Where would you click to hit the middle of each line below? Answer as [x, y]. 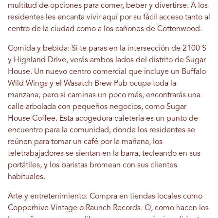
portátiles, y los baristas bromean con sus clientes [92, 165]
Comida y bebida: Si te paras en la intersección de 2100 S [107, 48]
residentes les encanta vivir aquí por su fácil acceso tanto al [109, 17]
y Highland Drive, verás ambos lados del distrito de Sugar [107, 60]
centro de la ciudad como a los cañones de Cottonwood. [105, 29]
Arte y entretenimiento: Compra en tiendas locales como [105, 196]
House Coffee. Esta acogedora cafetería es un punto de [103, 118]
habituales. [27, 177]
